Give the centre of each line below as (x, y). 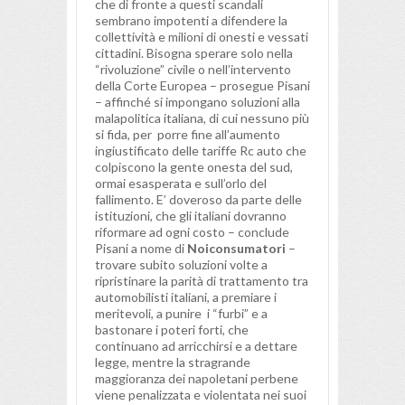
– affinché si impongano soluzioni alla (198, 102)
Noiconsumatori (236, 249)
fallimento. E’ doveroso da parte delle (198, 200)
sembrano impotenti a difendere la (191, 21)
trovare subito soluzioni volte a (181, 265)
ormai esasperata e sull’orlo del (181, 184)
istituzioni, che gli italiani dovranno (191, 216)
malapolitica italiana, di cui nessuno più (202, 118)
